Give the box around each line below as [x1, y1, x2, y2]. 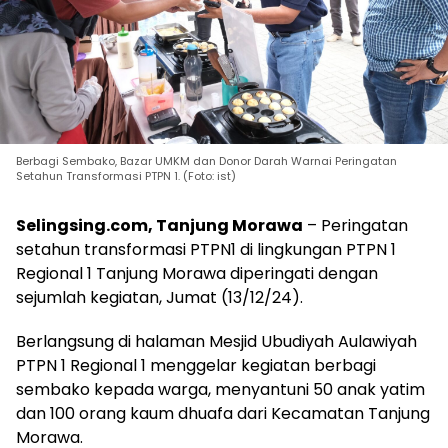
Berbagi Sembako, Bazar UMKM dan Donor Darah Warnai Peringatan [16, 153, 397, 170]
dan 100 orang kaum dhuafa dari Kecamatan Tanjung [16, 402, 430, 426]
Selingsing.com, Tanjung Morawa [16, 214, 303, 238]
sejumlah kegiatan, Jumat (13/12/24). [16, 286, 303, 310]
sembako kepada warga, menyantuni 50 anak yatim [16, 378, 425, 402]
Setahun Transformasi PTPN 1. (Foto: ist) [16, 168, 236, 185]
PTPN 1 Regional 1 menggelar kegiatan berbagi [16, 354, 376, 378]
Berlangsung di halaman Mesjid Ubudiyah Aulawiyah [16, 330, 417, 354]
